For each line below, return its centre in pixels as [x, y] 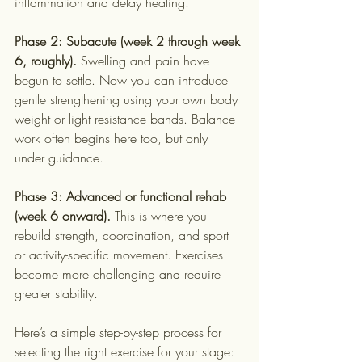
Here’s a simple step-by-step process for [120, 332]
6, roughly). [46, 61]
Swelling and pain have [145, 61]
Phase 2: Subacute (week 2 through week [129, 41]
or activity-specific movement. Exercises [121, 255]
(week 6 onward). [63, 216]
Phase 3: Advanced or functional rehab [122, 196]
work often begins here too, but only [113, 138]
